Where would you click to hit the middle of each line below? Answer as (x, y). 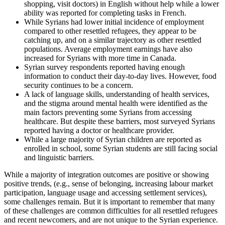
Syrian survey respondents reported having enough (104, 67)
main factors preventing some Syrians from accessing (108, 112)
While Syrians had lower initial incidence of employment (114, 22)
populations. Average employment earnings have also (108, 49)
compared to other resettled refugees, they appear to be (110, 31)
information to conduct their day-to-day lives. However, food (120, 76)
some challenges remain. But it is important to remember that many (109, 201)
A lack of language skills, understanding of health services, (117, 94)
